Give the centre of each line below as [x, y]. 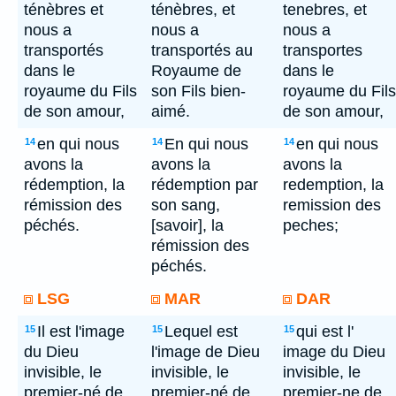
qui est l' [325, 331]
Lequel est [201, 331]
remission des [332, 205]
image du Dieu [334, 352]
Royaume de [196, 71]
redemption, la [333, 185]
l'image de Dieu [206, 352]
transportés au [202, 50]
